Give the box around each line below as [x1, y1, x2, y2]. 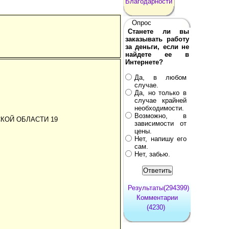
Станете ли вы [128, 27, 189, 35]
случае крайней [134, 96, 187, 104]
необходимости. [134, 104, 184, 112]
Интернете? [125, 58, 163, 66]
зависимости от [134, 119, 187, 127]
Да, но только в [134, 88, 187, 97]
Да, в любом [134, 73, 187, 81]
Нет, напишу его [134, 134, 187, 143]
